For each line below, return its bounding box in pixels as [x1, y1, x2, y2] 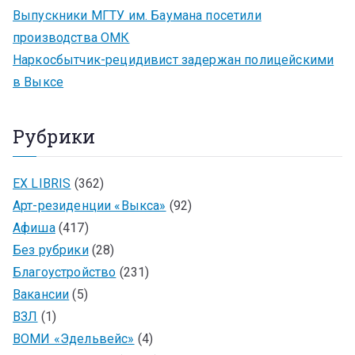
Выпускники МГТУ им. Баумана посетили [13, 7, 261, 23]
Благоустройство [13, 264, 116, 280]
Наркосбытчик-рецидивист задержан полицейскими [13, 52, 334, 67]
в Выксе [13, 74, 64, 90]
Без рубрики [13, 242, 89, 258]
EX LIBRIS [13, 175, 71, 191]
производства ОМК [13, 29, 130, 45]
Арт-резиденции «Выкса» [13, 197, 166, 213]
